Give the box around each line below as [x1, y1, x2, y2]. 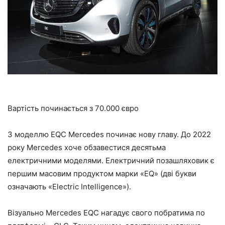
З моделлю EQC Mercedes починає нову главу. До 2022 [8, 129, 211, 139]
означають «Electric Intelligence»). [8, 181, 131, 191]
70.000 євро [95, 103, 139, 113]
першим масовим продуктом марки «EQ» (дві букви [8, 168, 196, 178]
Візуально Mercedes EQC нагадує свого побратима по [8, 207, 205, 217]
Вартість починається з [8, 103, 95, 113]
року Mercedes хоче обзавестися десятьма [8, 142, 166, 152]
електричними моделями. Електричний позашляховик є [8, 155, 214, 165]
